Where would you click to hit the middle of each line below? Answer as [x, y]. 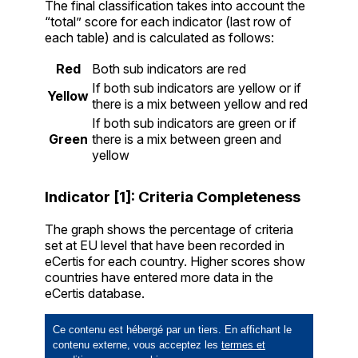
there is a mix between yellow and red [200, 104]
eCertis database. [95, 293]
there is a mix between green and [187, 139]
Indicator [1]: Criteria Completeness [173, 197]
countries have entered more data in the [159, 277]
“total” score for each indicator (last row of [168, 22]
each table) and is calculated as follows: [159, 38]
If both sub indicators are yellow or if [197, 88]
